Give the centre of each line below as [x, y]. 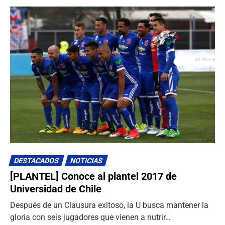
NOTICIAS [86, 161]
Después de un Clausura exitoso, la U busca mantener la [109, 205]
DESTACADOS [36, 161]
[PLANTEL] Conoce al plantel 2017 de [93, 176]
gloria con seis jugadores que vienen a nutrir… [90, 217]
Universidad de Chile [56, 189]
